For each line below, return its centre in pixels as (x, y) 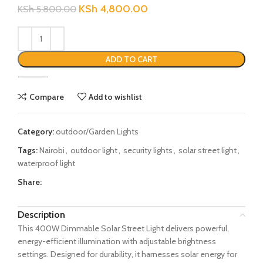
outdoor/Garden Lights (97, 132)
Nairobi (52, 151)
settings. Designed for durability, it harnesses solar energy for (127, 254)
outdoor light (94, 151)
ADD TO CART (131, 60)
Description (41, 215)
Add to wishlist (116, 97)
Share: (30, 182)
